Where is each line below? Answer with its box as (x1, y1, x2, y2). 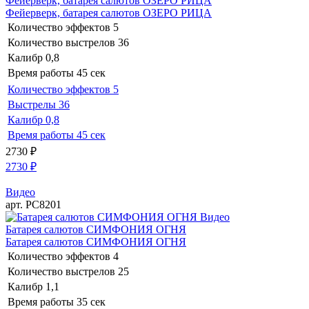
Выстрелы (8, 98, 56, 110)
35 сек (77, 295, 106, 308)
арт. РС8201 (6, 198, 61, 210)
